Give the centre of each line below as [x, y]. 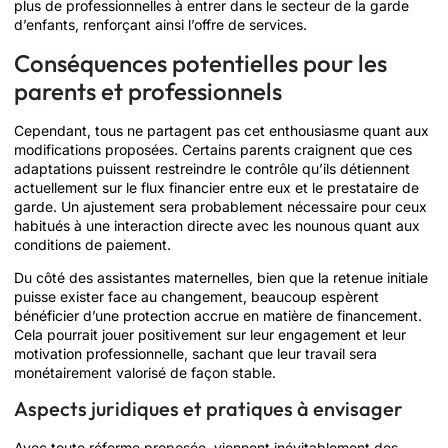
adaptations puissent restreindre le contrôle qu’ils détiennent [212, 168]
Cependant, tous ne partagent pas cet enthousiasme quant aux [221, 130]
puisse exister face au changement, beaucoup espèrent [196, 296]
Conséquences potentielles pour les [200, 62]
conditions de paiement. [92, 244]
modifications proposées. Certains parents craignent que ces [213, 149]
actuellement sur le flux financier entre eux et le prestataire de [216, 187]
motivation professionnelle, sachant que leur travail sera [195, 353]
